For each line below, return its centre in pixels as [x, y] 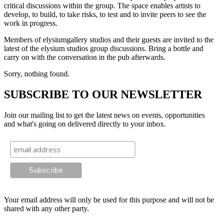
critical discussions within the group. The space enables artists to [102, 6]
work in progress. [31, 23]
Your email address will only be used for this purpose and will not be [109, 200]
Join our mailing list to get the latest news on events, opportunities [104, 115]
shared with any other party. [46, 209]
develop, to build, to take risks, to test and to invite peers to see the [105, 15]
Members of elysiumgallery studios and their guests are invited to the [109, 40]
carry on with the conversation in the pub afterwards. [85, 57]
